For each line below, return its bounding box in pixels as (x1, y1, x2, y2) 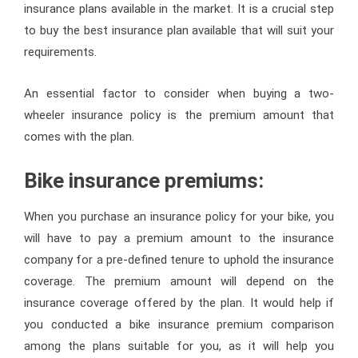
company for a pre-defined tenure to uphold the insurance (24, 252, 334, 267)
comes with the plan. (24, 129, 134, 144)
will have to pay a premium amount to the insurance (24, 230, 334, 245)
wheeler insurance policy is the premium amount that (24, 107, 334, 122)
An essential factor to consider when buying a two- (24, 86, 334, 101)
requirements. (24, 44, 97, 59)
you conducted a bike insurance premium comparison (24, 316, 334, 332)
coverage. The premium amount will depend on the (24, 273, 334, 288)
